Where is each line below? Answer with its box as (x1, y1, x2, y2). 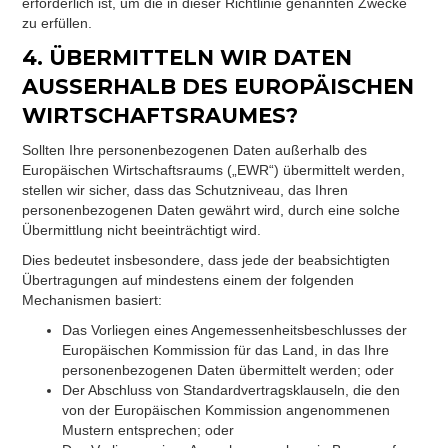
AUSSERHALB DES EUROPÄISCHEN (22, 74, 415, 99)
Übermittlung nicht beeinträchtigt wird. (22, 222, 262, 238)
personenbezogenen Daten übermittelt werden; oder (62, 362, 395, 378)
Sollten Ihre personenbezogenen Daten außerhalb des (22, 142, 368, 158)
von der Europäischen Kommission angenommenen (62, 402, 391, 418)
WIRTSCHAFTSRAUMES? (22, 103, 299, 128)
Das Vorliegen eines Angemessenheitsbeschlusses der (62, 322, 408, 338)
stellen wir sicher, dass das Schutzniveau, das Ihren (22, 182, 349, 198)
